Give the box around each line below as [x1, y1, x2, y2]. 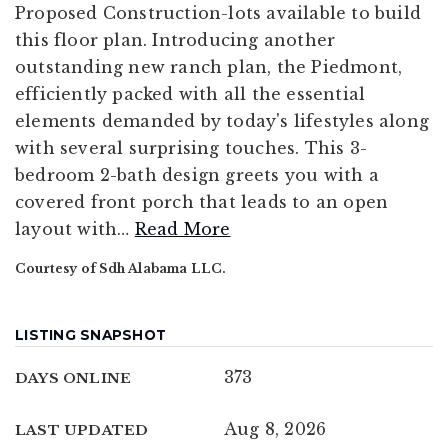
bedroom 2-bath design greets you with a [15, 164, 379, 185]
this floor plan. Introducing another [15, 29, 336, 50]
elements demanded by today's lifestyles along [15, 110, 430, 131]
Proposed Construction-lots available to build [15, 2, 422, 23]
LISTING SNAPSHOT [15, 326, 166, 343]
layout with [15, 218, 118, 239]
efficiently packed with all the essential [15, 83, 366, 104]
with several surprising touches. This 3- [15, 137, 368, 158]
